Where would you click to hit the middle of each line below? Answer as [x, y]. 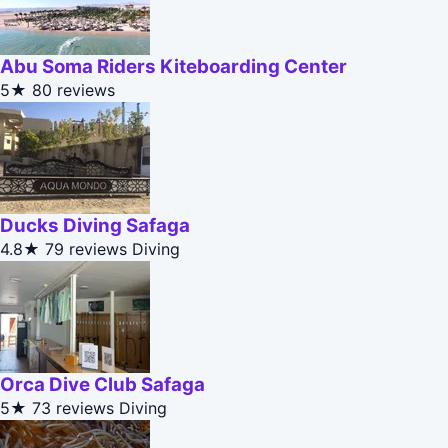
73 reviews [73, 408]
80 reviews [73, 90]
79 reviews [86, 249]
